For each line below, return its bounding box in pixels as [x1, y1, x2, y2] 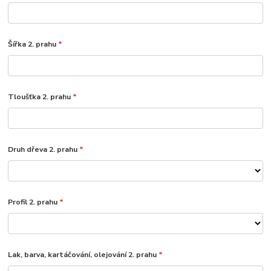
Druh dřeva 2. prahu [8, 145, 80, 155]
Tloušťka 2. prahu [8, 92, 73, 102]
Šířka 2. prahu [8, 39, 59, 50]
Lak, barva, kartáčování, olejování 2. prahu [8, 250, 159, 260]
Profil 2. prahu [8, 197, 60, 207]
